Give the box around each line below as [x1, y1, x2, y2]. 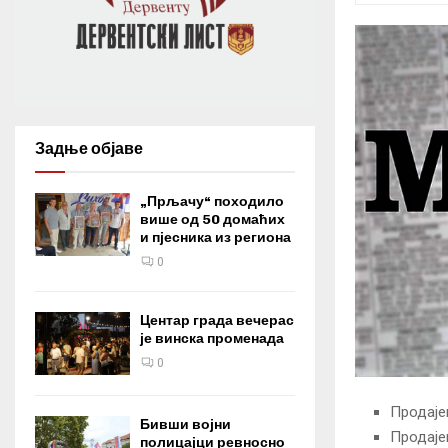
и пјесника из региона [140, 229, 291, 246]
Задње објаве [35, 139, 143, 158]
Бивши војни [140, 416, 231, 434]
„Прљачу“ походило [140, 193, 284, 210]
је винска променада [140, 330, 284, 347]
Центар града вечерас [140, 312, 294, 329]
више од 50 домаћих [140, 211, 285, 228]
